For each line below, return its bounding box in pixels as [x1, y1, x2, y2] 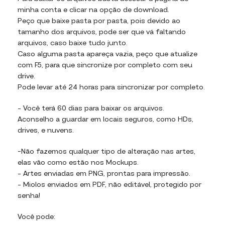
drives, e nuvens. [18, 127, 74, 135]
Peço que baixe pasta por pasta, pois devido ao [18, 17, 180, 25]
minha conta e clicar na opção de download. [18, 6, 169, 14]
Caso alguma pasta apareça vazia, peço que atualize [18, 50, 197, 58]
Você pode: [18, 213, 55, 221]
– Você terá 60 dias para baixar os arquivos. [18, 104, 164, 113]
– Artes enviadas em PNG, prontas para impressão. [18, 170, 190, 178]
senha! [18, 192, 40, 200]
